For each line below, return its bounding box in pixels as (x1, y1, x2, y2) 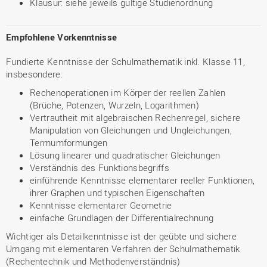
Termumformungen (30, 136, 108, 148)
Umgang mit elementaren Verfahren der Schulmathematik (6, 243, 240, 254)
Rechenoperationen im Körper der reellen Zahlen (30, 86, 226, 98)
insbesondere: (6, 68, 66, 80)
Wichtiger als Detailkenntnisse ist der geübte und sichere (6, 230, 237, 242)
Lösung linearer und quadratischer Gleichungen (30, 149, 221, 161)
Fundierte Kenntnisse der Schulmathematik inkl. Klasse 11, (6, 55, 246, 67)
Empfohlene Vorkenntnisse (6, 31, 117, 43)
